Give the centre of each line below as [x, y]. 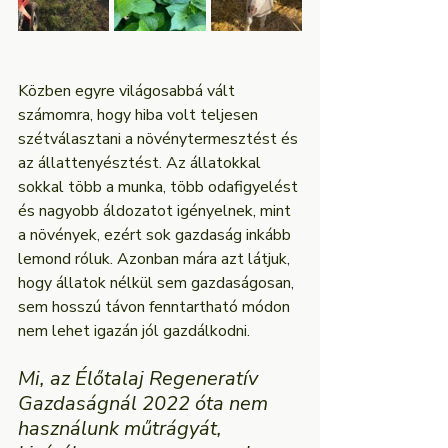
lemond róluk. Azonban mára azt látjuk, [156, 259]
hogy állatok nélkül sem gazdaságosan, [158, 283]
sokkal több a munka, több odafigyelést [160, 187]
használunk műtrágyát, [122, 428]
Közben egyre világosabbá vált [128, 91]
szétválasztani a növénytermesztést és [160, 139]
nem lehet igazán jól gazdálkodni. [134, 331]
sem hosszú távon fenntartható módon [156, 307]
